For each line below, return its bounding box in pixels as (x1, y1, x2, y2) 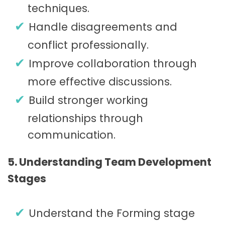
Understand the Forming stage (29, 205, 195, 220)
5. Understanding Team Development (8, 155, 211, 170)
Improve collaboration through (29, 56, 197, 71)
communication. (28, 128, 116, 143)
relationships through (28, 111, 143, 126)
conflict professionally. (28, 38, 149, 53)
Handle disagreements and (29, 20, 177, 35)
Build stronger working (29, 93, 148, 108)
